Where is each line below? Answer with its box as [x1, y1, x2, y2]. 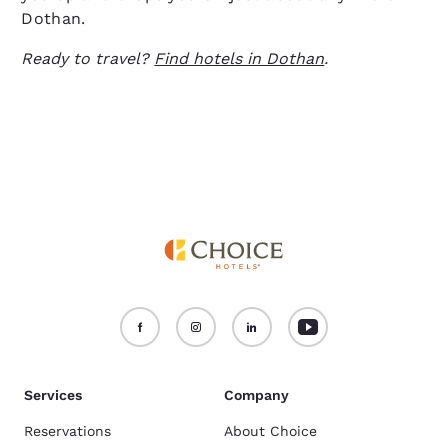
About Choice [224, 423, 317, 439]
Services [24, 387, 82, 403]
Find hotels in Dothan [154, 49, 325, 68]
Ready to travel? [21, 49, 155, 68]
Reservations [24, 423, 111, 439]
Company [224, 387, 289, 403]
